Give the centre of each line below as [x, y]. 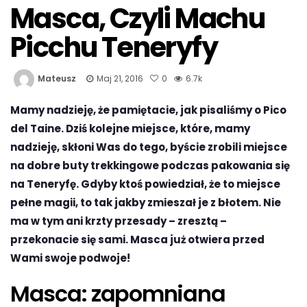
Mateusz [57, 78]
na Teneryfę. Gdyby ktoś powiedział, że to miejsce [145, 184]
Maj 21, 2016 [120, 78]
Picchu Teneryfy [114, 47]
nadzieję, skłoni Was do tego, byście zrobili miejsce [149, 147]
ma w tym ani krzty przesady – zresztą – [119, 221]
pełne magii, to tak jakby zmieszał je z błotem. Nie [146, 202]
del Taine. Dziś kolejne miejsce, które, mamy [130, 128]
